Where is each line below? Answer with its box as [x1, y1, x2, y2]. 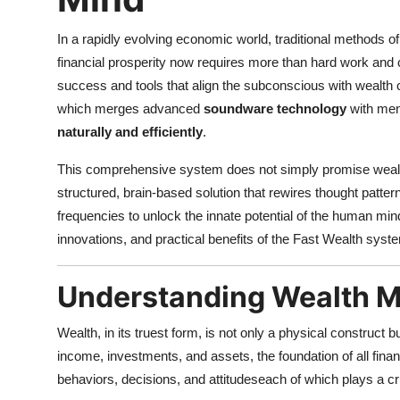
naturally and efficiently [57, 124, 203, 140]
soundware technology [204, 101, 346, 117]
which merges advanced [57, 101, 204, 117]
